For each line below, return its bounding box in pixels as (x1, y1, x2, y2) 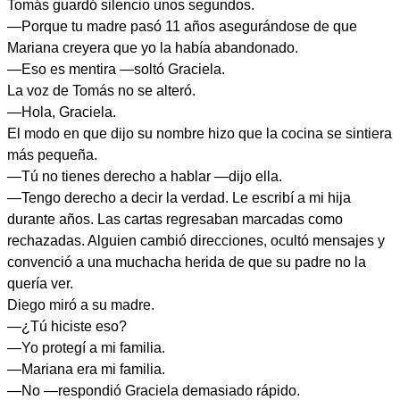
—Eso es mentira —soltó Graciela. (7, 62, 225, 77)
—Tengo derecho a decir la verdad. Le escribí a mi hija (7, 190, 351, 205)
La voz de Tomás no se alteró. (7, 83, 196, 98)
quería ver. (7, 276, 73, 291)
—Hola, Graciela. (7, 104, 116, 120)
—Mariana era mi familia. (7, 362, 165, 377)
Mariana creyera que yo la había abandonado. (7, 40, 298, 55)
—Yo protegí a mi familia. (7, 340, 165, 355)
